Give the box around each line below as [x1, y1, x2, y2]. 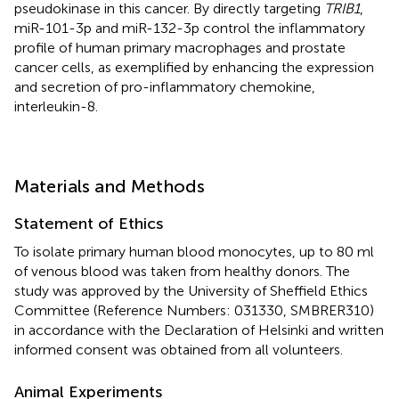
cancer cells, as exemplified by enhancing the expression [14, 58, 374, 76]
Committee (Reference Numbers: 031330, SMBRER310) [14, 301, 374, 319]
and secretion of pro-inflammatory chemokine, [14, 77, 315, 95]
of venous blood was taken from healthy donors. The [14, 262, 350, 280]
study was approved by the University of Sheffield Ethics [14, 281, 368, 299]
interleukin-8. [14, 97, 98, 115]
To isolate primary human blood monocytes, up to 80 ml [14, 242, 374, 260]
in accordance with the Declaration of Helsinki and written [14, 321, 384, 338]
